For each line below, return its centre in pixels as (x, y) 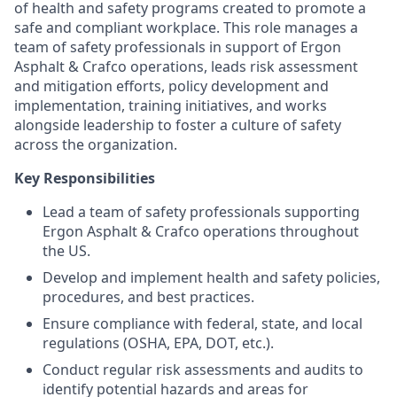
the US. (66, 251)
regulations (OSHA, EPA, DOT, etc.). (158, 343)
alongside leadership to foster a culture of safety (178, 125)
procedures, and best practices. (148, 297)
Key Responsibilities (85, 178)
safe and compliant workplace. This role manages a (186, 27)
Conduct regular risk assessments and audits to (203, 370)
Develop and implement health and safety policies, (211, 277)
